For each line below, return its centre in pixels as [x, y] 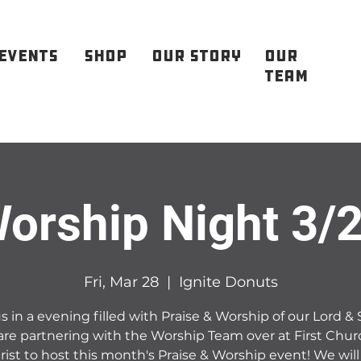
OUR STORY [196, 56]
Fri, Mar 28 [121, 282]
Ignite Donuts [228, 282]
